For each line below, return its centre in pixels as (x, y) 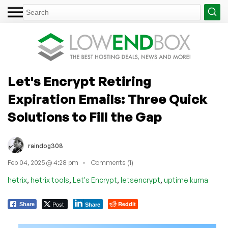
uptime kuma (186, 180)
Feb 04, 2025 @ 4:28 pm (43, 163)
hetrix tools (50, 180)
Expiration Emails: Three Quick (108, 99)
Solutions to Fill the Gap (85, 117)
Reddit (127, 204)
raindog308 (46, 146)
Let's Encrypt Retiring (79, 81)
